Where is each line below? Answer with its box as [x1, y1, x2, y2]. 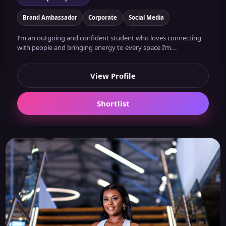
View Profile [90, 71, 136, 81]
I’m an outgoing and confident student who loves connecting [17, 33, 201, 42]
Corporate [88, 14, 118, 22]
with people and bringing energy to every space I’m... [17, 42, 177, 52]
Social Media [128, 14, 164, 22]
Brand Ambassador [22, 14, 77, 22]
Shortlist [96, 98, 130, 108]
